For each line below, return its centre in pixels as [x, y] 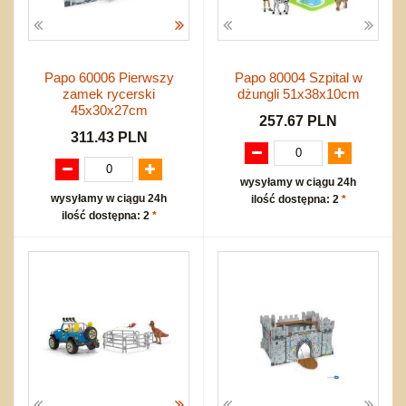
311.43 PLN [109, 137]
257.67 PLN [298, 121]
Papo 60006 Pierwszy [109, 77]
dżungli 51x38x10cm [298, 93]
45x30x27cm [109, 110]
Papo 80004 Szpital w [298, 77]
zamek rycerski [109, 93]
